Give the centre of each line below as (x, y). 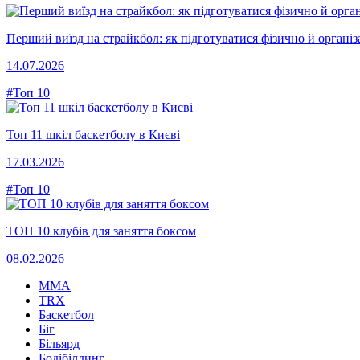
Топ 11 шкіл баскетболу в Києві (93, 134)
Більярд (59, 343)
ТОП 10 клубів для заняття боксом (101, 231)
